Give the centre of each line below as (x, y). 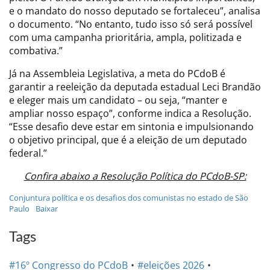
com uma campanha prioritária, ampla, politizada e (125, 37)
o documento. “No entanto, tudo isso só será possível (131, 24)
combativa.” (36, 50)
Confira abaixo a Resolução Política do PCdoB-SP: (135, 176)
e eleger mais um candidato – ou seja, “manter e (118, 100)
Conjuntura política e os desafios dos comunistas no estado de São (129, 197)
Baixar (46, 208)
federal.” (28, 153)
